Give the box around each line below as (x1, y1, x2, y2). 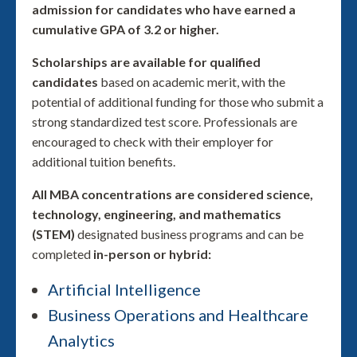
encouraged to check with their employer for (32, 134, 273, 149)
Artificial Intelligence (48, 280, 201, 299)
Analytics (48, 331, 115, 350)
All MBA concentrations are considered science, (32, 186, 313, 202)
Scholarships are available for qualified (32, 54, 261, 69)
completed (32, 246, 93, 261)
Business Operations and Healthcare (48, 305, 308, 324)
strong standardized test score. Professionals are (32, 114, 297, 129)
